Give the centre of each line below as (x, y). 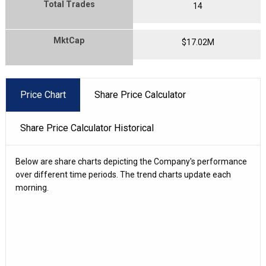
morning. (32, 188)
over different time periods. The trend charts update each (123, 175)
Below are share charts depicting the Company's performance (131, 161)
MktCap (69, 40)
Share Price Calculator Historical (87, 128)
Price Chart (43, 95)
